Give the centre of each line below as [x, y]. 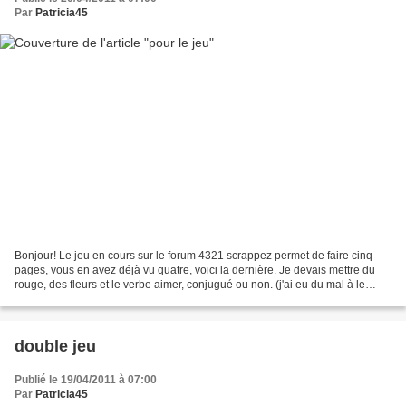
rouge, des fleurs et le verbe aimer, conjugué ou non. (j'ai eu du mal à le [190, 284]
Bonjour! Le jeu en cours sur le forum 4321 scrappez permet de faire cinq [193, 255]
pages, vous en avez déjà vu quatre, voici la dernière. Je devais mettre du [195, 270]
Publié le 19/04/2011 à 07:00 [86, 379]
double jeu [55, 346]
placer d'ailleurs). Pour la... [80, 299]
